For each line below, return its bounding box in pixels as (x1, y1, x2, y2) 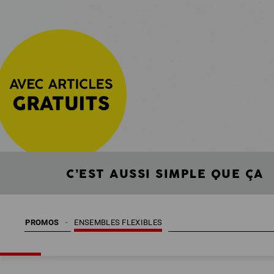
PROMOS (25, 217, 59, 227)
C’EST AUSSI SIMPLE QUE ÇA (66, 165, 264, 182)
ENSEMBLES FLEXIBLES (74, 217, 163, 227)
